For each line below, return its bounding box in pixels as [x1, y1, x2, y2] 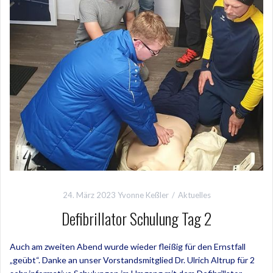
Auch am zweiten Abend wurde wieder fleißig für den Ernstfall [10, 241, 246, 252]
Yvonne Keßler [117, 190, 169, 200]
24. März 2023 [62, 190, 116, 200]
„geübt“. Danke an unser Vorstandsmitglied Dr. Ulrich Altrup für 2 [10, 254, 255, 265]
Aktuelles [177, 190, 211, 200]
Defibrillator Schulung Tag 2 [62, 206, 211, 230]
